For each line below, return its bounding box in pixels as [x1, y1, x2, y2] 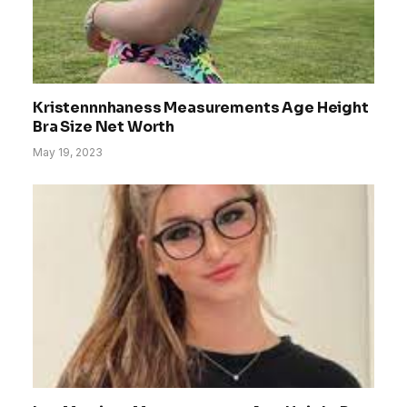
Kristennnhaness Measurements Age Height [33, 98, 369, 118]
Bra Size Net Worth [33, 117, 175, 137]
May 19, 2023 [33, 145, 103, 160]
